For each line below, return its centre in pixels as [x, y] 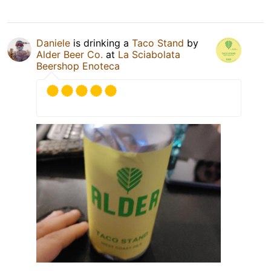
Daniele [53, 43]
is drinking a [101, 43]
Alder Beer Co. [71, 55]
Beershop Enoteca [78, 66]
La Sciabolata [149, 55]
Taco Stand [158, 43]
